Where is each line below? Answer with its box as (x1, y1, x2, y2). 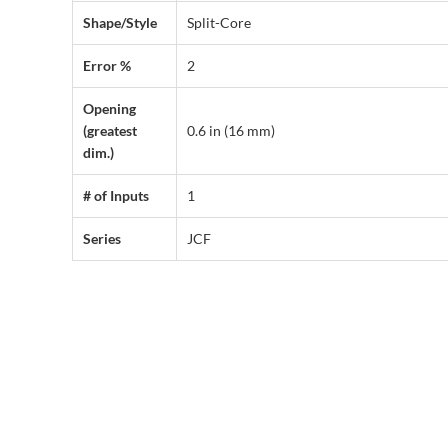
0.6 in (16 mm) (187, 122, 275, 140)
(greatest (83, 122, 137, 140)
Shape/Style (83, 14, 157, 32)
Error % (83, 57, 131, 75)
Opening (83, 100, 136, 118)
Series (83, 230, 121, 248)
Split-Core (187, 14, 251, 32)
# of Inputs (83, 187, 149, 205)
